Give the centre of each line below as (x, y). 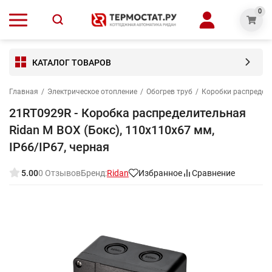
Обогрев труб (169, 92)
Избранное (160, 173)
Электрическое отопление (92, 92)
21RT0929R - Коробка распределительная (127, 113)
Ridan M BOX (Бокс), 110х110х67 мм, (112, 130)
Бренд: (94, 173)
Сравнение (213, 173)
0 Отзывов (59, 173)
